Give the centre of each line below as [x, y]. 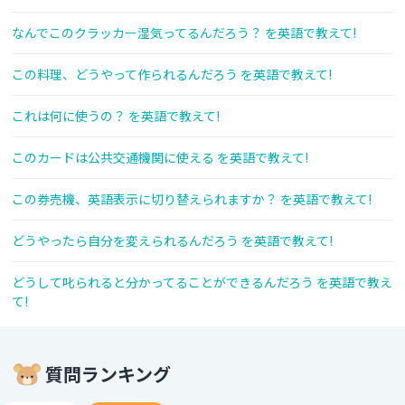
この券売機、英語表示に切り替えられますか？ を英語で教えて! [192, 199]
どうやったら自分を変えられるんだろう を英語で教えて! [172, 241]
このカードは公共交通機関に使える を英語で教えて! [160, 158]
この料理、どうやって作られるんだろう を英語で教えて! [172, 75]
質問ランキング [108, 374]
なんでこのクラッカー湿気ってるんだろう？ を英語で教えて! [184, 33]
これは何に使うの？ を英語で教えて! [116, 116]
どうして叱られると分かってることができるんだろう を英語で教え [202, 283]
